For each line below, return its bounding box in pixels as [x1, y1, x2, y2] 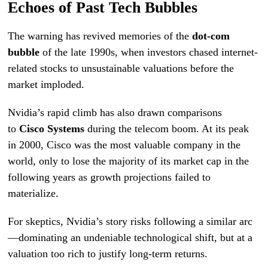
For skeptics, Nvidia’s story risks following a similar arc [8, 215, 253, 227]
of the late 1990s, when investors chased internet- [39, 45, 258, 58]
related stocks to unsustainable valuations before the [8, 62, 234, 74]
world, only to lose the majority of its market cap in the [8, 154, 249, 167]
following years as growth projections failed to [8, 170, 211, 183]
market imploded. [8, 78, 85, 90]
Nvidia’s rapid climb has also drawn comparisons [8, 106, 223, 118]
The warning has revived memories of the [8, 29, 193, 42]
